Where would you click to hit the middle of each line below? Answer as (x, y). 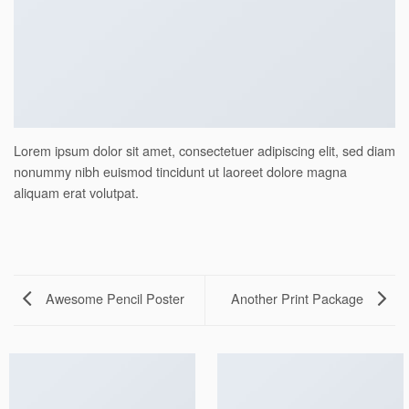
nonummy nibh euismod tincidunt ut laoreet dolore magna (180, 172)
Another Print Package (299, 298)
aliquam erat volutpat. (76, 193)
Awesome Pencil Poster (113, 298)
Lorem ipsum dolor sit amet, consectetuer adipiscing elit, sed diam (204, 151)
